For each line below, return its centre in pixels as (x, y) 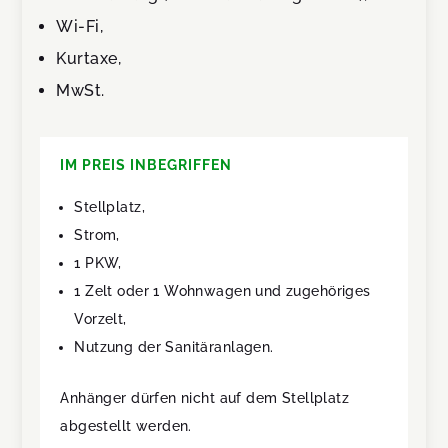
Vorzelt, (100, 319)
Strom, (97, 235)
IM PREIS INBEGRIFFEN (146, 165)
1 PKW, (98, 263)
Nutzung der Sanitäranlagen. (174, 347)
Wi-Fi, (80, 27)
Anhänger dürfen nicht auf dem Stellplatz (205, 398)
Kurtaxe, (89, 59)
